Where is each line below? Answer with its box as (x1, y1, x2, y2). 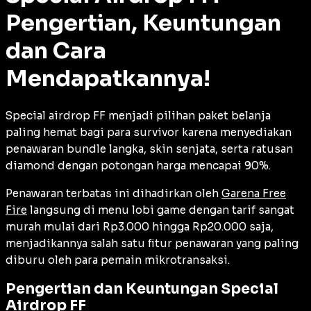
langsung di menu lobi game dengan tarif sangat (27, 203, 294, 217)
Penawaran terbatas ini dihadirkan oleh (6, 186, 221, 200)
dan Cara (6, 37, 106, 65)
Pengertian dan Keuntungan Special (6, 280, 278, 299)
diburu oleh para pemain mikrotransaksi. (6, 253, 230, 267)
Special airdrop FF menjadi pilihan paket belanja (6, 108, 271, 122)
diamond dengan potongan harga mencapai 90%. (6, 158, 271, 172)
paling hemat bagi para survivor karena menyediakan (6, 125, 292, 139)
